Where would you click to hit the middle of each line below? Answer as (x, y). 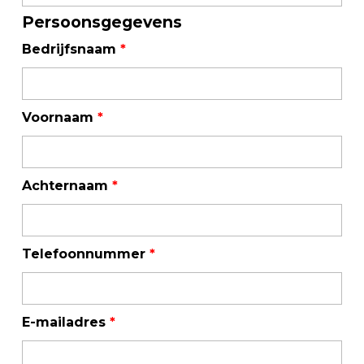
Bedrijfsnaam (71, 49)
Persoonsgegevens (102, 22)
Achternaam (67, 186)
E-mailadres (66, 322)
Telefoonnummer (86, 254)
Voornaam (60, 117)
